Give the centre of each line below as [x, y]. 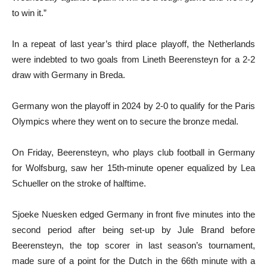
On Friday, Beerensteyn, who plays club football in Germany [133, 152]
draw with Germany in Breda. [69, 74]
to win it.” [29, 13]
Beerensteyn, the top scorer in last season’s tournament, [133, 245]
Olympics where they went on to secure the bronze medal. [125, 121]
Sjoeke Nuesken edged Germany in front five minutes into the [133, 214]
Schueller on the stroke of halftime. [79, 183]
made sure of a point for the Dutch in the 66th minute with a [133, 260]
